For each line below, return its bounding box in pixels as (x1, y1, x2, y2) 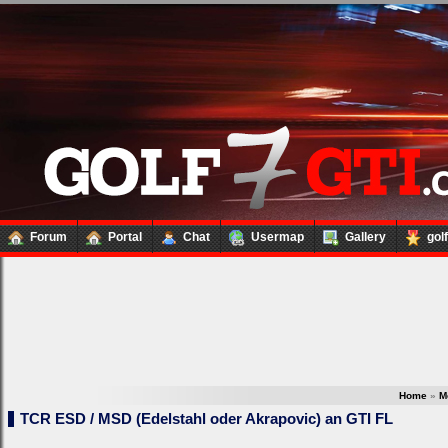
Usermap (251, 230, 304, 244)
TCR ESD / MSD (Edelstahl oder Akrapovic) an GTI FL (20, 411, 393, 427)
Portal (108, 230, 142, 244)
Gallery (345, 230, 386, 244)
